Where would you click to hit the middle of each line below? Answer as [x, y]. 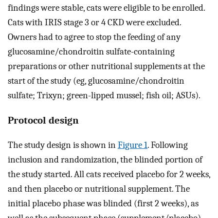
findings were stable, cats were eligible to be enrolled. [106, 8]
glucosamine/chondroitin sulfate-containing [91, 51]
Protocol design [43, 120]
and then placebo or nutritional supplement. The [99, 189]
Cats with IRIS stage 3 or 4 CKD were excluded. [94, 22]
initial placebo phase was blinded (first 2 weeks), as [103, 204]
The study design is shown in [63, 145]
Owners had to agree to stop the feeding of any [94, 37]
